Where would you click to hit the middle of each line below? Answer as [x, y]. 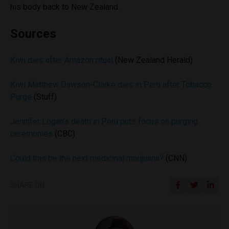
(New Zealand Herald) [153, 60]
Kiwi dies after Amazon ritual [62, 60]
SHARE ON [27, 185]
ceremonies [31, 133]
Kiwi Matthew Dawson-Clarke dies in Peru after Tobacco [111, 84]
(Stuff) [44, 97]
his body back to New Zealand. [65, 7]
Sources [33, 33]
